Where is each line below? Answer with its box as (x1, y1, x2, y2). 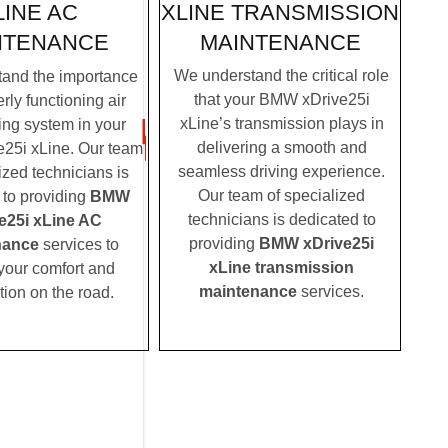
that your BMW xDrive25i (193, 91, 370, 109)
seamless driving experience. (178, 163, 385, 181)
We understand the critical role (174, 67, 389, 85)
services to (38, 235, 119, 253)
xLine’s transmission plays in (179, 115, 384, 133)
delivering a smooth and (196, 139, 367, 157)
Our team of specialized (198, 187, 365, 205)
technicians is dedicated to (187, 211, 376, 229)
